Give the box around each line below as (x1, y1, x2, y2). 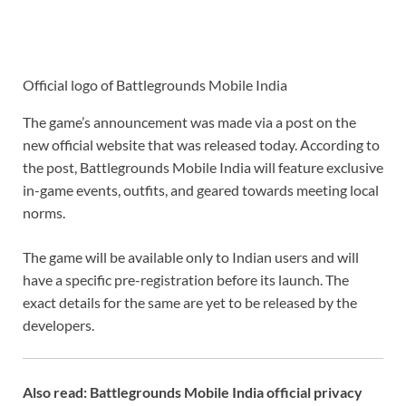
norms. (23, 204, 65, 222)
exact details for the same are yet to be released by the (23, 294, 357, 312)
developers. (23, 316, 94, 334)
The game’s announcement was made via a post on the (23, 113, 356, 131)
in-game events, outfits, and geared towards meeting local (23, 181, 379, 199)
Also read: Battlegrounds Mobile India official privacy (23, 383, 362, 401)
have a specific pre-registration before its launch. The (23, 271, 349, 289)
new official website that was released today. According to (23, 136, 380, 154)
